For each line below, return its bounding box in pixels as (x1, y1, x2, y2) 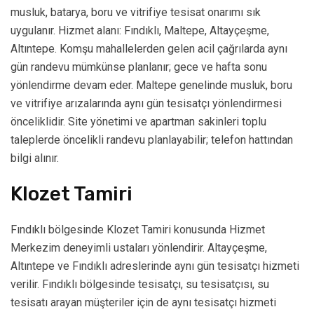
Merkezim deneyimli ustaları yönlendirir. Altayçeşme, (11, 241, 267, 255)
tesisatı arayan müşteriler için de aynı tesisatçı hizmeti (11, 296, 276, 310)
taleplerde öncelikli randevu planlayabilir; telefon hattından (11, 133, 293, 147)
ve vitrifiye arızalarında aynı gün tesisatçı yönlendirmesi (11, 97, 282, 111)
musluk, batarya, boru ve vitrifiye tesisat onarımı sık (11, 6, 261, 20)
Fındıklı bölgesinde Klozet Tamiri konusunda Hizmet (11, 223, 265, 237)
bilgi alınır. (11, 151, 59, 165)
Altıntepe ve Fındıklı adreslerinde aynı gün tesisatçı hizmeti (11, 259, 299, 273)
